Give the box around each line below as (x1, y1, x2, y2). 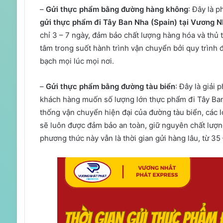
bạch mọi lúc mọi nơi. (39, 56, 114, 66)
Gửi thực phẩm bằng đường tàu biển (45, 81, 175, 91)
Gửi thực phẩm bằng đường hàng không (45, 4, 188, 14)
